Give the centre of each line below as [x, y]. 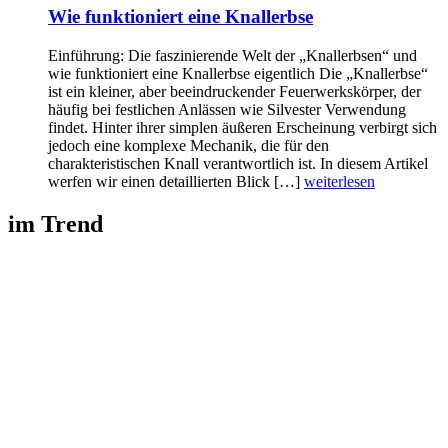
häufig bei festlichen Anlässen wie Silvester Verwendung [227, 109]
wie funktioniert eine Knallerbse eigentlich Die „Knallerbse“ [238, 73]
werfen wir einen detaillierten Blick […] [176, 181]
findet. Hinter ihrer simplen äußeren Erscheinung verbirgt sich [242, 127]
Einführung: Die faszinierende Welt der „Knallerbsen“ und [232, 55]
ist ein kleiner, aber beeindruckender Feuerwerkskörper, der [234, 91]
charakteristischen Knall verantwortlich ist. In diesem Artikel [238, 163]
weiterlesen [339, 181]
